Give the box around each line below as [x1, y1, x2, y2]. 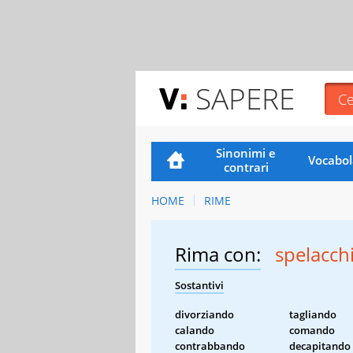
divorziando [175, 307, 234, 321]
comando [289, 322, 335, 337]
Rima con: [175, 240, 261, 267]
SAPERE [195, 78, 295, 118]
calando [175, 322, 214, 337]
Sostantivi [175, 277, 224, 292]
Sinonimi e [216, 144, 277, 161]
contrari [223, 158, 269, 175]
